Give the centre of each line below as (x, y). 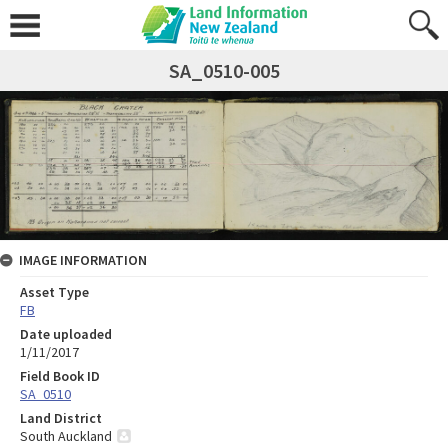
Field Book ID (60, 376)
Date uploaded (66, 334)
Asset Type (54, 292)
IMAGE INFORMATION (83, 260)
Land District (61, 418)
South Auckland (66, 436)
